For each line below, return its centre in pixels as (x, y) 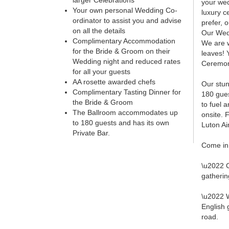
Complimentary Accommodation (124, 41)
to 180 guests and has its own (121, 123)
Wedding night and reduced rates (127, 62)
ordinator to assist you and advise (127, 21)
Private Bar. (91, 133)
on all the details (99, 31)
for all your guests (101, 72)
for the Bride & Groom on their (121, 51)
